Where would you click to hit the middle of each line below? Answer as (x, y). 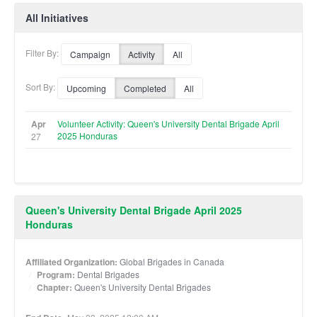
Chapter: (54, 287)
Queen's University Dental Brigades (143, 287)
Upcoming (86, 88)
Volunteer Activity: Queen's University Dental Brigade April (168, 123)
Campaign (90, 54)
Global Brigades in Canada (172, 261)
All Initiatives (57, 17)
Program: (56, 274)
